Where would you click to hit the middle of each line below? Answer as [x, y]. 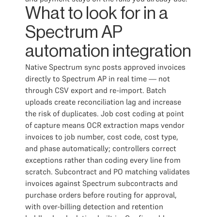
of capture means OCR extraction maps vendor [105, 125]
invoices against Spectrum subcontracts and [101, 183]
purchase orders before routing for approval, [101, 195]
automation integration [108, 51]
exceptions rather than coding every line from [103, 160]
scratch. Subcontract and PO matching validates [108, 171]
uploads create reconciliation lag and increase [103, 102]
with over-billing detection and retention [94, 206]
